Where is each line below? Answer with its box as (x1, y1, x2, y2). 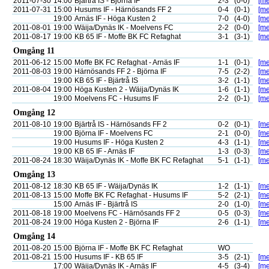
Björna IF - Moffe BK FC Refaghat (74, 244, 183, 252)
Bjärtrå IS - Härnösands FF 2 (74, 120, 167, 128)
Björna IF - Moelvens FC (74, 129, 153, 138)
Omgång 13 (13, 170, 55, 179)
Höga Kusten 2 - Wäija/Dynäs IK (74, 85, 179, 94)
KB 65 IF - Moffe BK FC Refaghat (74, 32, 181, 41)
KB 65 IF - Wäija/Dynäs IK (74, 182, 158, 190)
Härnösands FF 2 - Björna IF (74, 67, 166, 76)
